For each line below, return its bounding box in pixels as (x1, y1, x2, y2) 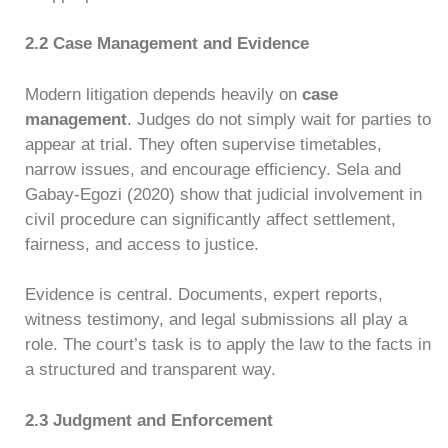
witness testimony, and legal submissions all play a (25, 310, 407, 329)
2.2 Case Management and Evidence (25, 34, 309, 53)
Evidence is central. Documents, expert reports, (25, 285, 383, 304)
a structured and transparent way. (25, 360, 276, 379)
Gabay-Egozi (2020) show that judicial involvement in (25, 184, 422, 204)
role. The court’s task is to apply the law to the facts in (25, 335, 431, 354)
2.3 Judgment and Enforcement (25, 410, 273, 430)
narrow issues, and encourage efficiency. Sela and (25, 159, 401, 179)
